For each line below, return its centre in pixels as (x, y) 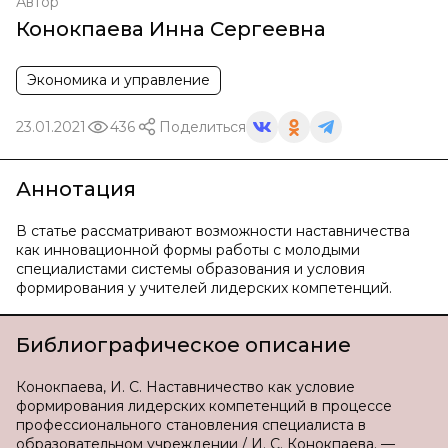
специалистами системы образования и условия (190, 269)
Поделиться (202, 126)
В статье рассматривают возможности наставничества (213, 231)
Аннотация (76, 189)
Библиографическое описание (183, 345)
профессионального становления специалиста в (191, 425)
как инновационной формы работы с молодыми (188, 250)
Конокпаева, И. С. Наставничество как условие (185, 387)
